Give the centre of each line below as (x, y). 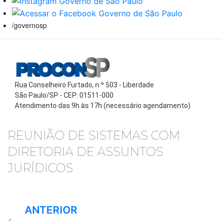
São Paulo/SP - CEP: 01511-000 (64, 95)
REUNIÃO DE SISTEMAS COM (94, 136)
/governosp (29, 25)
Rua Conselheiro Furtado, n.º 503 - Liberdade (84, 85)
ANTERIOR (51, 210)
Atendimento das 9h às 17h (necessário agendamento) (103, 106)
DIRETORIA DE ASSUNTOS (85, 152)
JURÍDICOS (40, 168)
